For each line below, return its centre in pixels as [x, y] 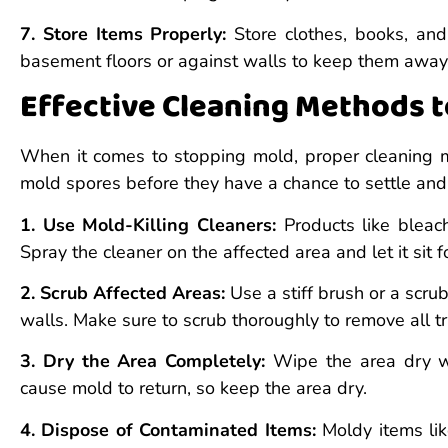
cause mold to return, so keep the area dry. [193, 388]
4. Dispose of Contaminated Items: [168, 429]
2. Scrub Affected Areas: [123, 292]
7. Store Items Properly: [123, 33]
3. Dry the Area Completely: [143, 361]
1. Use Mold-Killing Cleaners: [148, 224]
